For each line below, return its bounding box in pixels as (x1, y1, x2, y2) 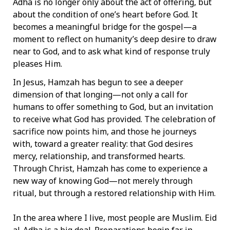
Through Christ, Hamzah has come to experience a (13, 162, 207, 174)
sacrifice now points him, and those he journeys (13, 125, 197, 137)
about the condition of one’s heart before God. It (13, 8, 198, 20)
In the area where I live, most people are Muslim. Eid (13, 212, 217, 223)
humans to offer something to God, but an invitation (13, 101, 213, 112)
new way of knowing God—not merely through (13, 175, 193, 186)
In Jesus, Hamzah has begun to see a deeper (13, 76, 183, 88)
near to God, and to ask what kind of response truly (13, 45, 210, 57)
